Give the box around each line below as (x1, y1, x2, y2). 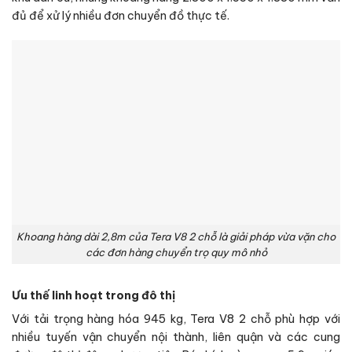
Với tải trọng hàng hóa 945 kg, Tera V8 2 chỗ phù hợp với (12, 312, 340, 327)
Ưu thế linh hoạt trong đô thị (12, 288, 175, 303)
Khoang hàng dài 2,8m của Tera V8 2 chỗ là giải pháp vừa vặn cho (16, 230, 335, 244)
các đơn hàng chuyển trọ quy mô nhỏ (85, 246, 267, 259)
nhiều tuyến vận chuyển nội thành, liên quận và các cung (12, 330, 340, 345)
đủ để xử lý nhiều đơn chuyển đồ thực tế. (12, 9, 229, 24)
